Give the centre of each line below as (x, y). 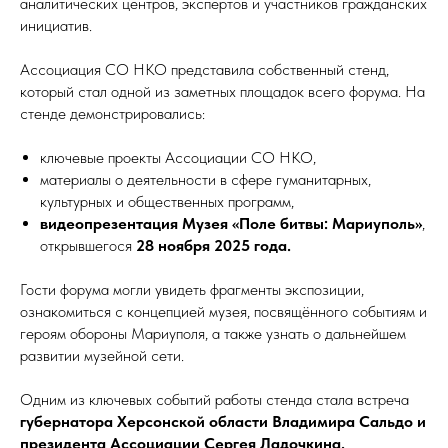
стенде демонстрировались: (112, 113)
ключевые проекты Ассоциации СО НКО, (178, 157)
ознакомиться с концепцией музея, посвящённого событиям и (223, 311)
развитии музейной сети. (102, 355)
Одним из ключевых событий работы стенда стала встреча (214, 399)
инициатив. (56, 25)
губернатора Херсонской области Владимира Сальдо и (223, 421)
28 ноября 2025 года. (213, 245)
